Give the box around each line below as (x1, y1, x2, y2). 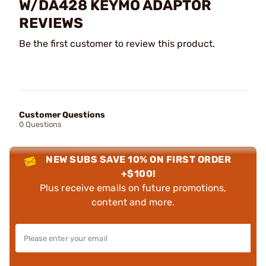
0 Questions (19, 119, 62, 129)
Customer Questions (19, 109, 105, 120)
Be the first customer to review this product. (19, 37, 215, 49)
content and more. (91, 196, 175, 208)
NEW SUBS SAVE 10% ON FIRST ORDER (46, 153, 232, 165)
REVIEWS (19, 14, 83, 31)
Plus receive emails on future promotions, (39, 182, 227, 194)
